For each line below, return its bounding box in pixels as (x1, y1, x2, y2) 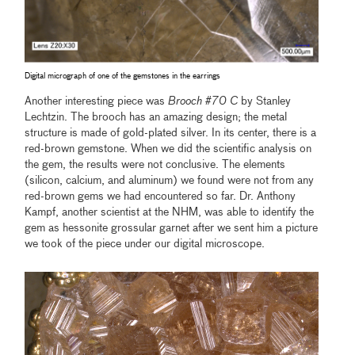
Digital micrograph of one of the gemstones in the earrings (25, 71, 221, 80)
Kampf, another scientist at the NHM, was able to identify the (25, 206, 315, 218)
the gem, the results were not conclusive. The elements (25, 158, 286, 170)
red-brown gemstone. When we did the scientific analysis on (25, 143, 312, 155)
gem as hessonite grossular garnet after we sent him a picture (25, 222, 319, 234)
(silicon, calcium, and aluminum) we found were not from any (25, 174, 315, 186)
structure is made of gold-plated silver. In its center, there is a (25, 127, 317, 139)
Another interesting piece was (25, 95, 169, 107)
